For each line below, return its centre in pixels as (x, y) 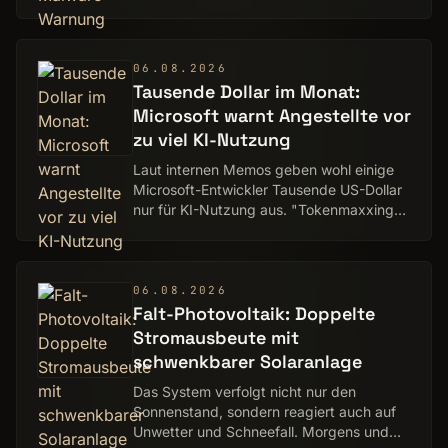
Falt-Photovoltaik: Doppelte (254, 313)
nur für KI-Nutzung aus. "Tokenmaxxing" (267, 209)
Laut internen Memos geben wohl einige (263, 169)
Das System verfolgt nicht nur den (244, 391)
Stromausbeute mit (216, 337)
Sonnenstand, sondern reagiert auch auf (264, 411)
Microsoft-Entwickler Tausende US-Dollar (267, 189)
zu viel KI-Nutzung (212, 139)
